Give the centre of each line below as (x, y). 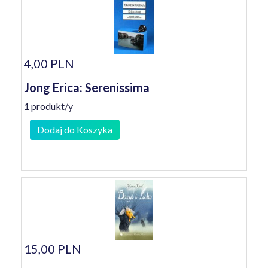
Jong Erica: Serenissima (87, 87)
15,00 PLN (53, 249)
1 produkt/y (48, 106)
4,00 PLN (49, 63)
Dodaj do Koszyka (75, 130)
